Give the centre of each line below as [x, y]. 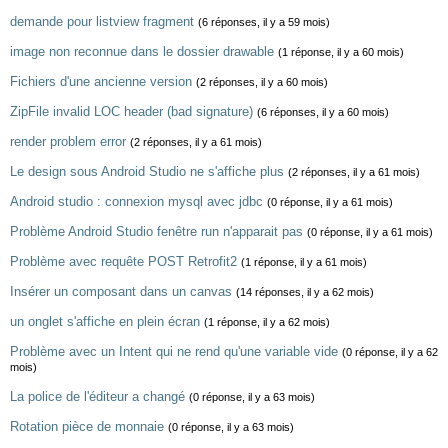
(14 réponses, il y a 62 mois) [305, 292]
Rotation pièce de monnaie [87, 426]
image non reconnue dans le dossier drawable [142, 51]
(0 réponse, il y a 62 [390, 352]
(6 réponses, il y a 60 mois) [323, 112]
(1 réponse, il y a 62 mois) [267, 322]
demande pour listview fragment [102, 21]
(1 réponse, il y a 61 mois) [304, 262]
